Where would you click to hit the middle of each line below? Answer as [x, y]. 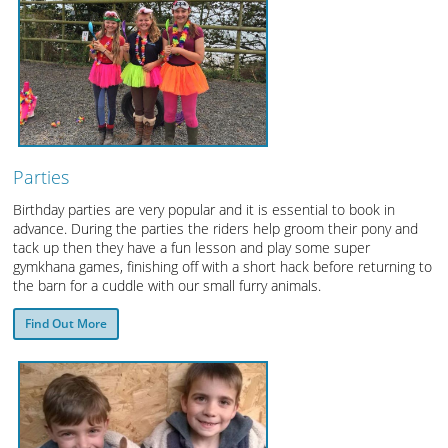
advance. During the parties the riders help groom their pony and [216, 228]
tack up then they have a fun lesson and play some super [192, 247]
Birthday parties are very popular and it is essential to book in [204, 209]
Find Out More [66, 323]
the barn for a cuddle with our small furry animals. [167, 285]
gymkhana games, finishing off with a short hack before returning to [223, 266]
